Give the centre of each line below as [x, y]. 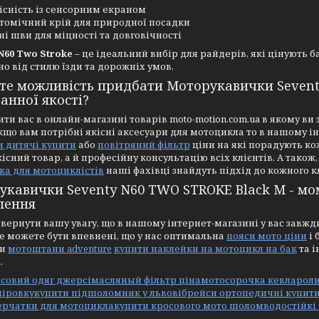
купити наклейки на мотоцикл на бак [205, 249]
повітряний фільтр [144, 145]
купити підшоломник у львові [108, 293]
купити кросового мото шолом [189, 305]
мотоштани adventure [60, 249]
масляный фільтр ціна [146, 280]
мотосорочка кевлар [252, 280]
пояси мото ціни [267, 236]
